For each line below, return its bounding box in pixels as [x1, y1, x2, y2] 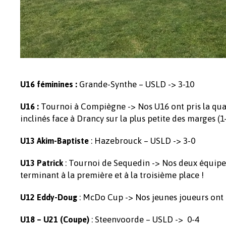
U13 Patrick [20, 158, 65, 167]
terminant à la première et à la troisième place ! [20, 170, 204, 180]
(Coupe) [60, 215, 89, 224]
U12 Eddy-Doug [20, 193, 79, 202]
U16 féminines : [20, 80, 79, 89]
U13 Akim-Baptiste [20, 136, 91, 145]
